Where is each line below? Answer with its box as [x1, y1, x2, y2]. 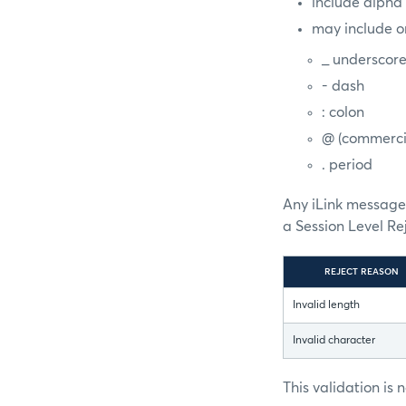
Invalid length [293, 300, 360, 312]
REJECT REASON [324, 267, 399, 277]
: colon [322, 105, 365, 121]
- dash [322, 79, 365, 94]
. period [322, 158, 373, 173]
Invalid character [293, 335, 375, 347]
